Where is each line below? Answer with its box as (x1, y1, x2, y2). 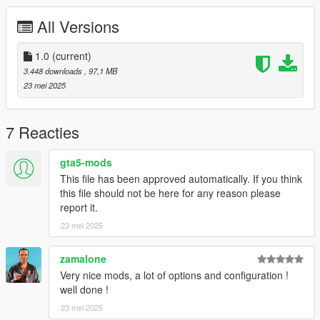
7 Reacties (6, 121, 79, 144)
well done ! (60, 282, 109, 297)
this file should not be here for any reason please (60, 186, 281, 201)
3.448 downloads (24, 65, 84, 77)
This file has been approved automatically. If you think (60, 171, 302, 186)
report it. (60, 200, 98, 215)
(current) (52, 49, 91, 64)
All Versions (37, 15, 119, 38)
